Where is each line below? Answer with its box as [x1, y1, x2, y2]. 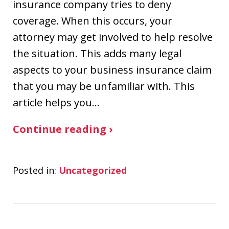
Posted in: [13, 164, 56, 176]
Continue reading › [13, 122, 112, 136]
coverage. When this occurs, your [13, 14, 172, 28]
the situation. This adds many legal [13, 47, 181, 60]
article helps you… [13, 96, 100, 109]
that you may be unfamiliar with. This [13, 79, 195, 93]
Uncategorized [59, 164, 127, 176]
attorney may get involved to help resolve [13, 30, 213, 44]
